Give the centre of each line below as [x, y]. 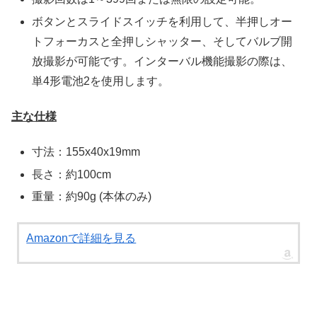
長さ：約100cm [72, 174]
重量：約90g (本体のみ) [92, 196]
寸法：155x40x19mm [86, 152]
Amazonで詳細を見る [81, 238]
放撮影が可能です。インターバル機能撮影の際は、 [162, 61]
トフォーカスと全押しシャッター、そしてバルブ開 [162, 41]
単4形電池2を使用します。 [101, 81]
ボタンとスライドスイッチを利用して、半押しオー [162, 21]
